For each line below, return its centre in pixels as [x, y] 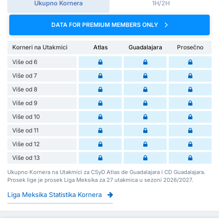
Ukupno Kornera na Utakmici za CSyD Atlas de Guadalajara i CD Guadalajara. [106, 172]
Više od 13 [26, 157]
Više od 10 [26, 116]
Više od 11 [25, 130]
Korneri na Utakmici [40, 47]
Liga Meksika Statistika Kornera [55, 194]
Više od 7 [25, 75]
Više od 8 [25, 89]
